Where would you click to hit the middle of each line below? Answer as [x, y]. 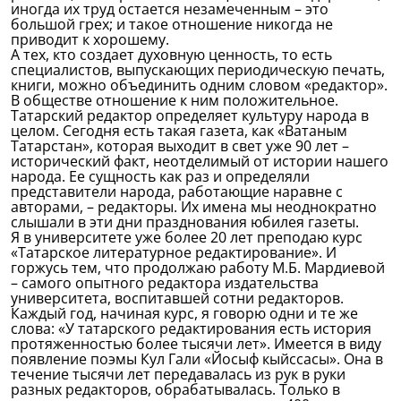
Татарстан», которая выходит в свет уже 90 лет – [180, 146]
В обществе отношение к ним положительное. [175, 100]
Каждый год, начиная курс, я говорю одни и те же [184, 313]
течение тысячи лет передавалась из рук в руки [178, 374]
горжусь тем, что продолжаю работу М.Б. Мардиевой [198, 268]
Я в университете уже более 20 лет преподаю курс [187, 237]
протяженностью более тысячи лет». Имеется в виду [196, 344]
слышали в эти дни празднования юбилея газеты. [185, 222]
